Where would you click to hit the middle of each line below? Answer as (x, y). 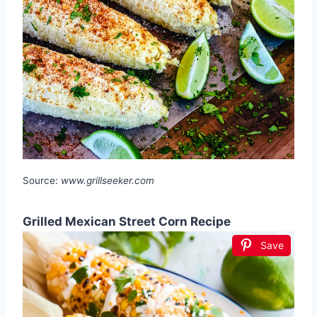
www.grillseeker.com (108, 180)
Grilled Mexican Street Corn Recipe (127, 221)
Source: (42, 180)
